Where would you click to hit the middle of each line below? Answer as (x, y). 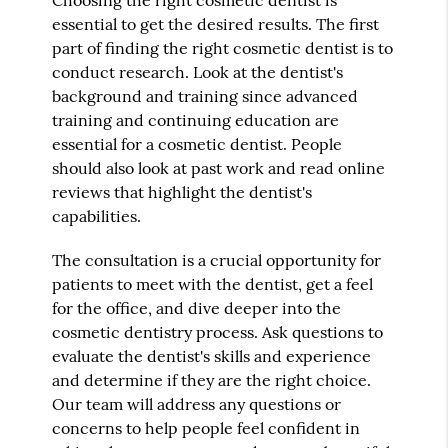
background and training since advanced (205, 96)
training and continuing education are (196, 120)
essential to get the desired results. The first (216, 24)
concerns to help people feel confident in (206, 428)
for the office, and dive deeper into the (197, 308)
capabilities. (97, 216)
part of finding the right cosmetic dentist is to (223, 48)
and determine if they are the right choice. (212, 380)
